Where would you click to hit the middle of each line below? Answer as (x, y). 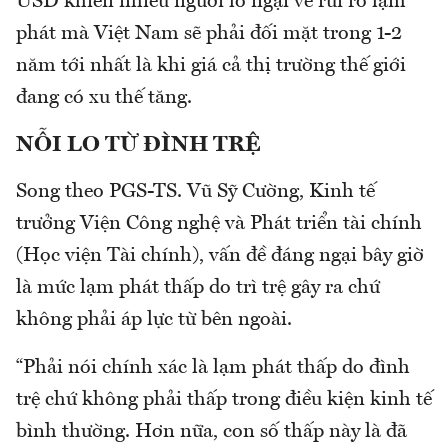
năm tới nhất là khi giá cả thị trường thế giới (211, 65)
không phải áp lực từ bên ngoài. (154, 319)
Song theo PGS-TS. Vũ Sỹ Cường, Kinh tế (195, 191)
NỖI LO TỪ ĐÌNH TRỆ (138, 144)
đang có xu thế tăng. (104, 97)
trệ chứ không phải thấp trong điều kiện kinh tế (224, 399)
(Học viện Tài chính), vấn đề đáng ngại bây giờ (220, 255)
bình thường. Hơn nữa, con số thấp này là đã (211, 431)
